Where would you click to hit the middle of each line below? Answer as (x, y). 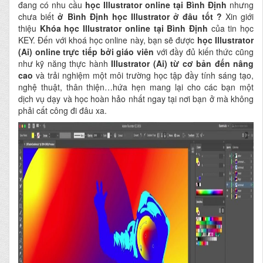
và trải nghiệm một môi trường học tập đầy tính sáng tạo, (143, 75)
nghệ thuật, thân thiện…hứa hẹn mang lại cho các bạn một (136, 87)
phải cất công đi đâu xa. (63, 110)
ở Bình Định (83, 16)
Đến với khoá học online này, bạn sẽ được (117, 40)
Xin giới (238, 16)
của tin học (231, 28)
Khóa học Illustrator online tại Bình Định (124, 28)
